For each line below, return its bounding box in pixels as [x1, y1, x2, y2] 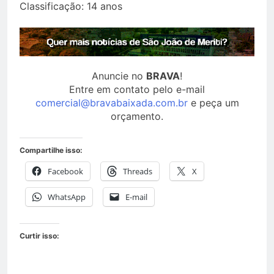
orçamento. [111, 109, 163, 122]
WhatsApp [48, 191, 86, 202]
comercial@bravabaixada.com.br [35, 96, 188, 109]
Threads [123, 165, 152, 177]
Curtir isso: [20, 231, 59, 240]
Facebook [48, 165, 83, 177]
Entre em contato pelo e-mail [69, 83, 205, 95]
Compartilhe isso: [20, 145, 83, 155]
